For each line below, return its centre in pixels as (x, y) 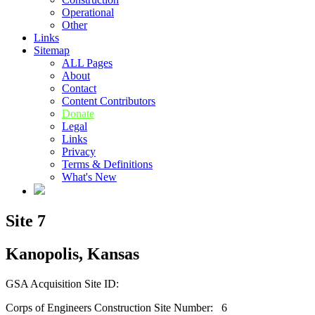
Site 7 (26, 220)
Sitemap (52, 50)
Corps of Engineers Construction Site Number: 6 (116, 307)
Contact (79, 88)
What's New (89, 177)
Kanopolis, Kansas (72, 253)
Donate (78, 114)
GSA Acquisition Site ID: (66, 283)
